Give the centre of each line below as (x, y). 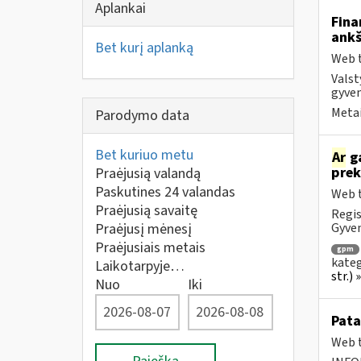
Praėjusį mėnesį (143, 229)
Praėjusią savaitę (146, 211)
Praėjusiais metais (150, 248)
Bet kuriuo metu (144, 155)
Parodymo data (142, 116)
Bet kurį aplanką (144, 48)
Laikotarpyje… (140, 266)
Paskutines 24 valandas (165, 192)
